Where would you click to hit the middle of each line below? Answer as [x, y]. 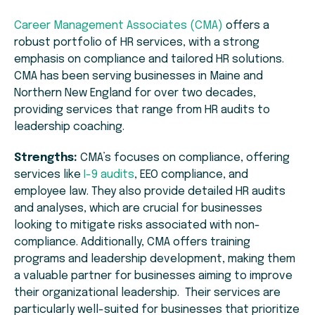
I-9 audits [109, 175]
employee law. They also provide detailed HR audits [150, 192]
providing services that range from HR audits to [142, 110]
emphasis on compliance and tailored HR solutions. [149, 60]
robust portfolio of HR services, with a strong [137, 43]
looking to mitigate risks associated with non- [137, 226]
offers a [246, 26]
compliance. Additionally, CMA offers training [132, 243]
